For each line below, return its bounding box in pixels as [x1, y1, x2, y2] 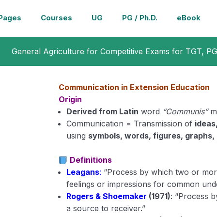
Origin [59, 94, 82, 104]
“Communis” [162, 107, 208, 116]
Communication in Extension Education [59, 82, 210, 92]
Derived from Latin [66, 107, 139, 116]
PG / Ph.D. [122, 13, 157, 22]
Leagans [66, 167, 100, 177]
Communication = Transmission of [66, 119, 195, 128]
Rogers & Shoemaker [66, 191, 147, 201]
